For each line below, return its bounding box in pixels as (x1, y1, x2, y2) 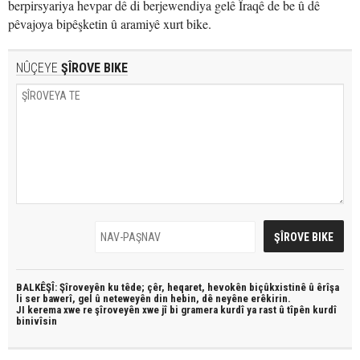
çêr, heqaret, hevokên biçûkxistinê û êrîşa (147, 281, 339, 293)
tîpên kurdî (287, 304, 337, 316)
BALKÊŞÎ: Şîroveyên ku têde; (16, 281, 147, 293)
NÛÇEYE (16, 60, 58, 76)
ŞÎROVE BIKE (58, 60, 128, 76)
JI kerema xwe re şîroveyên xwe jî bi (16, 304, 181, 316)
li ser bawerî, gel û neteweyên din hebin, (16, 292, 202, 305)
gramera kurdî (181, 304, 247, 316)
